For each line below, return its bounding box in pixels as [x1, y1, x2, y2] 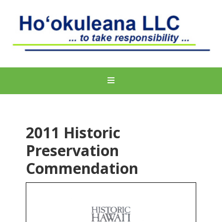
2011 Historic [26, 122, 121, 143]
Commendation [26, 158, 139, 178]
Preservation [26, 140, 119, 161]
